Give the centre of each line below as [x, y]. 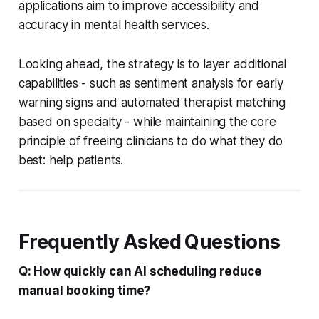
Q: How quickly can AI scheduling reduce [140, 271]
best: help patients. [71, 160]
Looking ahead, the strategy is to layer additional [152, 64]
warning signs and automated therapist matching [152, 102]
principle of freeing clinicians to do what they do [151, 141]
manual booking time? [84, 290]
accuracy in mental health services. [114, 25]
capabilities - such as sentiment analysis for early [151, 83]
